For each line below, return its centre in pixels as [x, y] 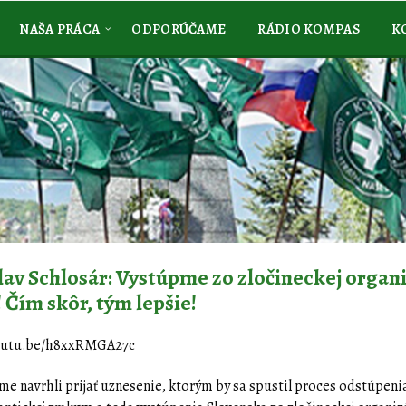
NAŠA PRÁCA [60, 29]
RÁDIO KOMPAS [309, 29]
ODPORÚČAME [179, 29]
